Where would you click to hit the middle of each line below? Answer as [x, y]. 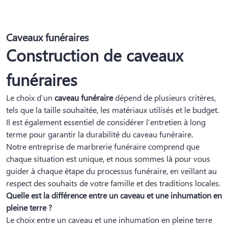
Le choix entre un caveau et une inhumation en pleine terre [109, 220]
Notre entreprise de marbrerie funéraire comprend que [103, 147]
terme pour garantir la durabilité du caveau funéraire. [99, 134]
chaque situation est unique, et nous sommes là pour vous [108, 159]
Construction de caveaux [95, 55]
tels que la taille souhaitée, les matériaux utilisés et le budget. [112, 110]
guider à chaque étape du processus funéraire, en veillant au [111, 171]
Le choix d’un [30, 98]
